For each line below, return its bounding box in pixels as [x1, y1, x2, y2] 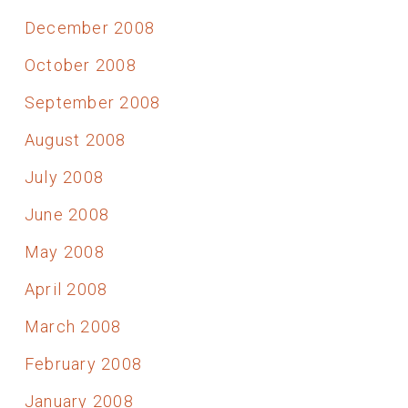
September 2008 [24, 92, 161, 112]
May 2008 [24, 241, 105, 261]
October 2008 [24, 55, 137, 75]
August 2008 [24, 129, 127, 149]
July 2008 [24, 167, 105, 187]
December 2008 [24, 17, 156, 37]
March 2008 [24, 316, 122, 336]
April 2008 [24, 279, 108, 299]
